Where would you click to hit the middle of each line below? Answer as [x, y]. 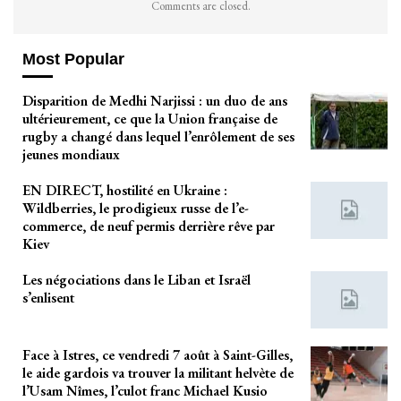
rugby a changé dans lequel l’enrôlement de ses [158, 137]
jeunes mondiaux [71, 155]
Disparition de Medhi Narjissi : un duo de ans [155, 101]
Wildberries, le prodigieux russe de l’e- [136, 209]
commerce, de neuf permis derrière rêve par [149, 226]
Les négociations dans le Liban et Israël [137, 280]
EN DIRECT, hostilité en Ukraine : [125, 191]
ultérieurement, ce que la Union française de [150, 119]
